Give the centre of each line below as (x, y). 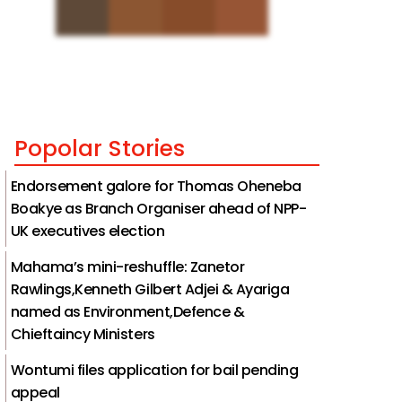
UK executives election (87, 231)
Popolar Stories (99, 148)
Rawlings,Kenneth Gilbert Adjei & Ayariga (150, 289)
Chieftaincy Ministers (83, 334)
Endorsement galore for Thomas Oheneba (156, 186)
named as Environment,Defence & (127, 311)
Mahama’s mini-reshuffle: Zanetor (127, 267)
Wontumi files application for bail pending (154, 370)
